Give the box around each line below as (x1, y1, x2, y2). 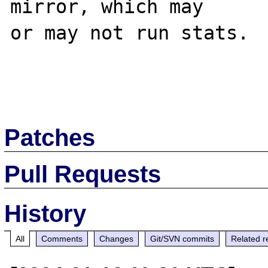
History (4, 200, 87, 227)
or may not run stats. (10, 22, 249, 44)
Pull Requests (4, 160, 162, 187)
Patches (4, 124, 96, 151)
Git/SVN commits (150, 233, 215, 243)
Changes (99, 233, 134, 243)
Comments (41, 233, 83, 243)
